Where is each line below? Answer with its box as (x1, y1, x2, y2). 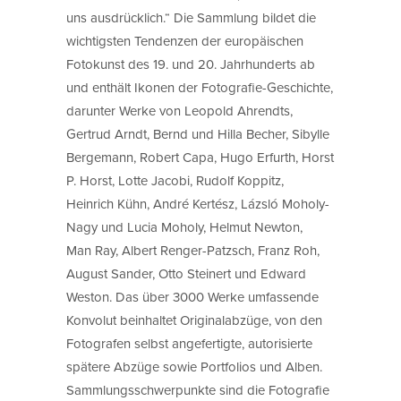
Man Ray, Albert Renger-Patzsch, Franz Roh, (66, 240, 320, 260)
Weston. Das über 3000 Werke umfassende (66, 286, 319, 306)
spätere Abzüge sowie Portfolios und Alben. (66, 356, 322, 376)
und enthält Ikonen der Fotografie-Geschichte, (66, 77, 333, 97)
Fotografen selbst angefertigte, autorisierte (66, 333, 312, 353)
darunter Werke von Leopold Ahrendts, (66, 100, 293, 120)
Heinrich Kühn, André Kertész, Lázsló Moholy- (66, 193, 329, 213)
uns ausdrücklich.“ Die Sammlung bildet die (66, 7, 316, 27)
